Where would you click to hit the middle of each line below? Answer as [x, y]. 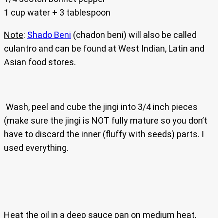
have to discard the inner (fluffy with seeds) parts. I [104, 134]
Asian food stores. [40, 62]
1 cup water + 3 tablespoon [57, 13]
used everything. [36, 148]
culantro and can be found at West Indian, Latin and [104, 49]
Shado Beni [49, 35]
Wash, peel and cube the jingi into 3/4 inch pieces [101, 107]
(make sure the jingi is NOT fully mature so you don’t [106, 121]
